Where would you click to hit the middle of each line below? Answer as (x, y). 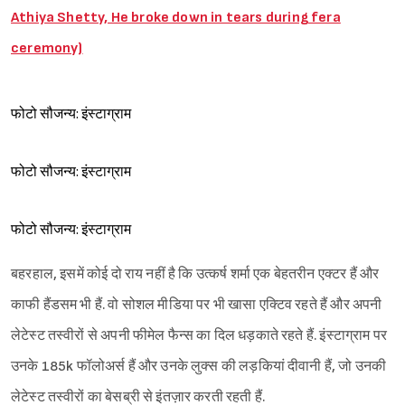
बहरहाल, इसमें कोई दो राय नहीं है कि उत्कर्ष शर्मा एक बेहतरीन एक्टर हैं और (195, 275)
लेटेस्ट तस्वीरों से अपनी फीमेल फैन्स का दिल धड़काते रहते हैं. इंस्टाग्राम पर (199, 336)
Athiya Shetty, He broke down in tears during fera (176, 18)
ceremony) (47, 49)
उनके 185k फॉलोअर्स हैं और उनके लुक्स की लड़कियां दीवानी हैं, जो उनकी (199, 367)
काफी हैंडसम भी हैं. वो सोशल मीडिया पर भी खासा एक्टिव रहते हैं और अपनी (197, 306)
